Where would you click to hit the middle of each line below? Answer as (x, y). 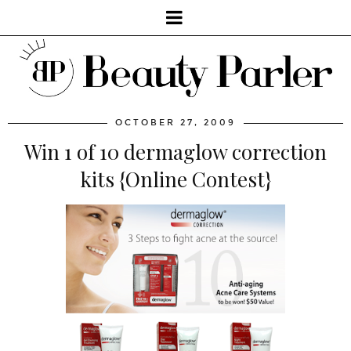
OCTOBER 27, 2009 (175, 122)
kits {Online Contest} (175, 179)
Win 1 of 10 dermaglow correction (175, 151)
